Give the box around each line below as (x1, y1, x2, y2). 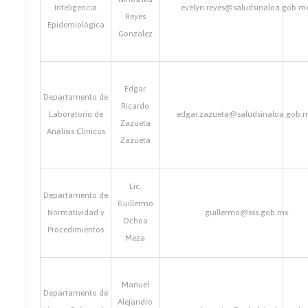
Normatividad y (47, 208, 104, 217)
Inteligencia (54, 3, 98, 12)
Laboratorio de (48, 109, 103, 119)
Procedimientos (47, 225, 104, 234)
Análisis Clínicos (46, 126, 105, 136)
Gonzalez (118, 29, 153, 38)
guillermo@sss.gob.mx (202, 208, 289, 217)
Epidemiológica (47, 20, 104, 30)
